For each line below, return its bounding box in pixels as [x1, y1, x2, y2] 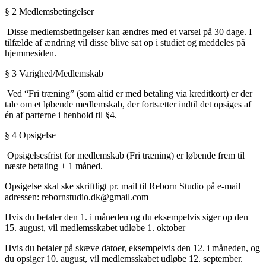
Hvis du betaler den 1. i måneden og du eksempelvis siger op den [5, 212, 248, 223]
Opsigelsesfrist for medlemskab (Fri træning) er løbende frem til [5, 150, 245, 161]
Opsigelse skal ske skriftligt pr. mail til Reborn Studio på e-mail [5, 181, 240, 192]
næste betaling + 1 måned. [5, 161, 103, 172]
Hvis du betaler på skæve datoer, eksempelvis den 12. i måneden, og [5, 243, 260, 254]
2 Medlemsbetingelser [12, 7, 96, 17]
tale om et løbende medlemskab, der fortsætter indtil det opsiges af [5, 99, 251, 110]
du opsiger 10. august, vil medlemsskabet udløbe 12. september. [5, 254, 243, 264]
